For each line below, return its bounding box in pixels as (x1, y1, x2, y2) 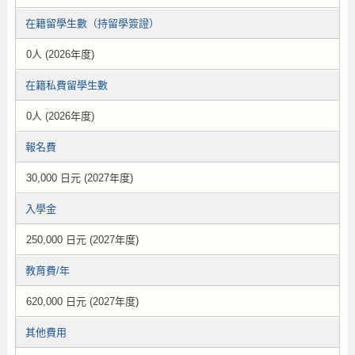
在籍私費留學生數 (25, 79, 108, 91)
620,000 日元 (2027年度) (25, 296, 139, 307)
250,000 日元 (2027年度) (25, 234, 139, 246)
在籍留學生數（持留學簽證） (25, 17, 159, 29)
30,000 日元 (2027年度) (25, 172, 133, 184)
